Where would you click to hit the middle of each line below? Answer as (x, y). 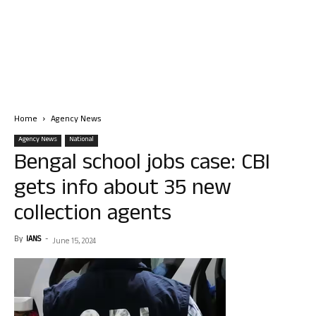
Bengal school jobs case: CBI (142, 165)
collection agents (93, 215)
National (81, 140)
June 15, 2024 (74, 242)
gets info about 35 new (123, 190)
